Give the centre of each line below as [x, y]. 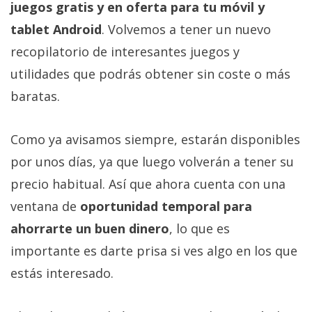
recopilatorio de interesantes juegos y [125, 52]
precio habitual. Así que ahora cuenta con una [148, 184]
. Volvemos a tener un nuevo [186, 30]
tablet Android [56, 30]
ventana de [45, 206]
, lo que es [200, 229]
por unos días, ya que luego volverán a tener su [152, 162]
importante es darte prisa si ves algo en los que [154, 251]
